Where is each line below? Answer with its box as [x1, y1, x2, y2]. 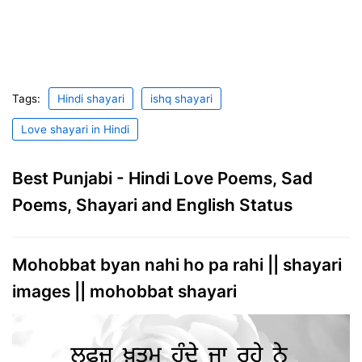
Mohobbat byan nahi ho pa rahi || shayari [12, 254, 342, 275]
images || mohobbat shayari [12, 280, 237, 301]
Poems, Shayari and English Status [12, 194, 293, 215]
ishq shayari [150, 91, 213, 105]
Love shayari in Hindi [21, 122, 129, 136]
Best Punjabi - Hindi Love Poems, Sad [12, 167, 313, 188]
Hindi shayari [57, 91, 124, 105]
